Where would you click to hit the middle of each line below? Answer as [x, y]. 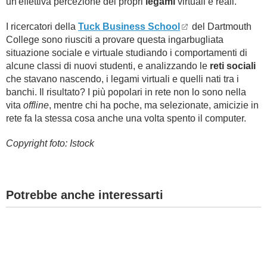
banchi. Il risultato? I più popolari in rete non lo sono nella [126, 92]
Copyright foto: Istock [50, 143]
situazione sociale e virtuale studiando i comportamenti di [127, 53]
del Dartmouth [221, 27]
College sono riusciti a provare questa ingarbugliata [115, 40]
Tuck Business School [129, 27]
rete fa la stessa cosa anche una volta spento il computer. [126, 118]
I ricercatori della [42, 27]
